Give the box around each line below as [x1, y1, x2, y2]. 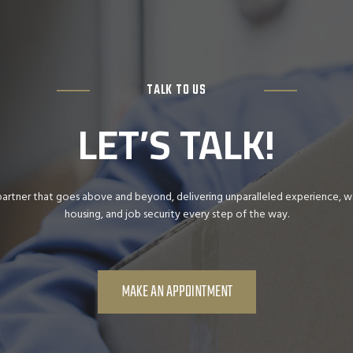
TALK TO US [146, 80, 206, 101]
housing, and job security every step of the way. [64, 204, 289, 223]
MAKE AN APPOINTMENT [121, 278, 232, 305]
